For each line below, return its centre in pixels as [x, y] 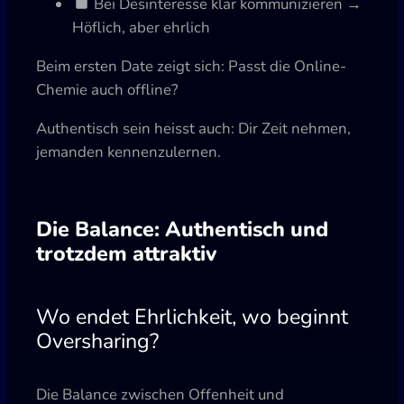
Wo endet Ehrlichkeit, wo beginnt [192, 316]
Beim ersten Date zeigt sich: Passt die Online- [191, 66]
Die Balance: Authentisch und [182, 229]
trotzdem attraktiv [126, 253]
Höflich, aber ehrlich [141, 28]
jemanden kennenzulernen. [129, 151]
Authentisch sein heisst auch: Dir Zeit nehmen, [193, 128]
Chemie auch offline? [107, 89]
